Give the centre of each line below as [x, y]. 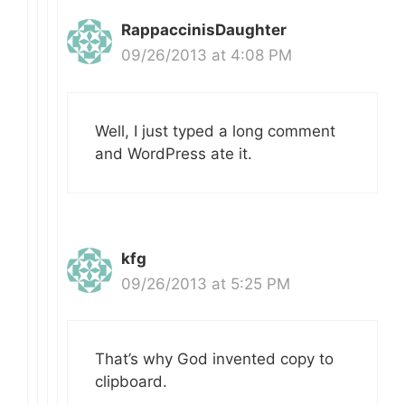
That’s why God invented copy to [214, 359]
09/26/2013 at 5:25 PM [206, 283]
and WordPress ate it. [174, 153]
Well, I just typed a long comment [215, 131]
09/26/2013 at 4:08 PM [207, 56]
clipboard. [131, 382]
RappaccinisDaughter [204, 30]
